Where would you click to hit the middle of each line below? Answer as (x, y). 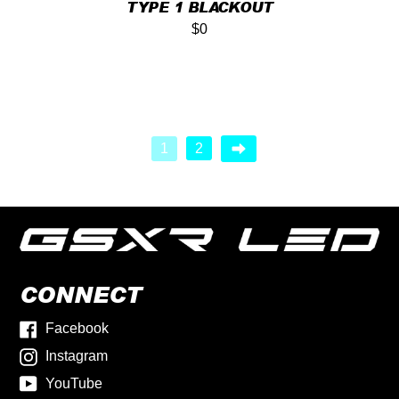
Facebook (77, 328)
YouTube (74, 383)
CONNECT (81, 294)
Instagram (77, 355)
